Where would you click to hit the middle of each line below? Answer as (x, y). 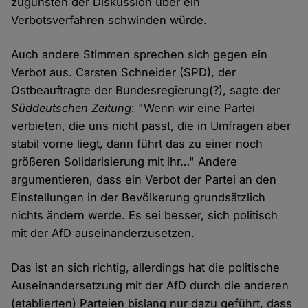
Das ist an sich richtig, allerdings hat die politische (146, 268)
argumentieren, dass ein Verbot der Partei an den (144, 180)
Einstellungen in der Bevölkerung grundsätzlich (139, 198)
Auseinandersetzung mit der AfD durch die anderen (150, 286)
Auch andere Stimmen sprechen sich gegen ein (140, 55)
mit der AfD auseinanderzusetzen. (103, 233)
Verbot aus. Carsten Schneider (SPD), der (124, 73)
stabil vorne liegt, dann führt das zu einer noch (137, 144)
